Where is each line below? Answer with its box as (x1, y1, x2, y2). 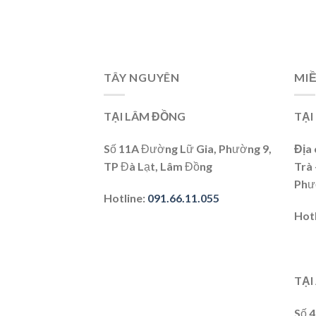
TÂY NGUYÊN (104, 71, 180, 85)
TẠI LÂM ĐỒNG (104, 109, 186, 123)
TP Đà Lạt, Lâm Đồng (104, 159, 212, 173)
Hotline (104, 191, 142, 205)
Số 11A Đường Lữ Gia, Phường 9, (104, 141, 272, 155)
